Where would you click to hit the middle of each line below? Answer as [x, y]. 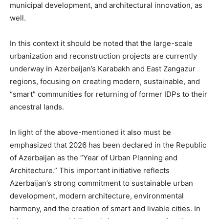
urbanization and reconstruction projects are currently [103, 56]
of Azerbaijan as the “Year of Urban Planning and [94, 158]
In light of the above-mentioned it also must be [90, 132]
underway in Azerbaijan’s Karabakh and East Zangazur [103, 69]
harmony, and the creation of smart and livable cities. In [105, 208]
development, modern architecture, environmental [97, 196]
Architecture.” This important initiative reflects [90, 170]
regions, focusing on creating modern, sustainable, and [105, 81]
